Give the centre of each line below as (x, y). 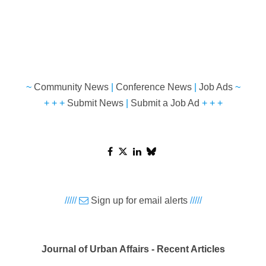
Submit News (95, 103)
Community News (71, 87)
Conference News (153, 87)
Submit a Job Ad (165, 103)
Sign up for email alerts (139, 200)
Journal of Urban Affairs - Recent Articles (133, 249)
